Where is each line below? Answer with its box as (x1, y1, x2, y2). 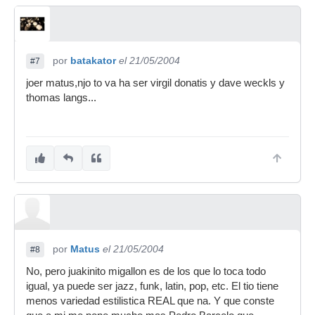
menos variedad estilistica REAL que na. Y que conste (26, 295, 274, 307)
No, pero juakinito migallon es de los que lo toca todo (26, 266, 266, 277)
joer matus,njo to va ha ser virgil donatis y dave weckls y (26, 77, 285, 89)
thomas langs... (26, 92, 96, 103)
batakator (70, 55, 116, 66)
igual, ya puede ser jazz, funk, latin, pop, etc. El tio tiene (26, 281, 278, 292)
